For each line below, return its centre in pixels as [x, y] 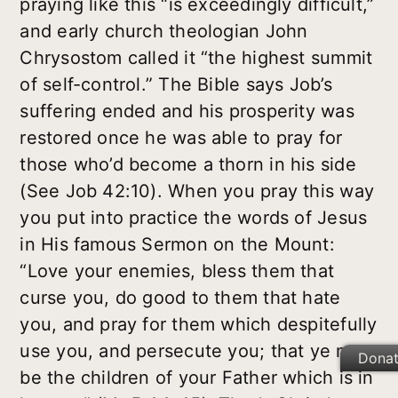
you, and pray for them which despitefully [199, 325]
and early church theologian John [164, 32]
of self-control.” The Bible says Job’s [176, 85]
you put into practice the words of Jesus [194, 218]
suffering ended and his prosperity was [187, 111]
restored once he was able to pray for [181, 138]
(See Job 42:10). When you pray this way [197, 191]
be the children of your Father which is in [197, 378]
